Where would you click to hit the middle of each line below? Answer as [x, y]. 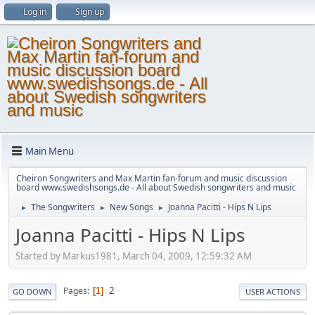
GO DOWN [32, 291]
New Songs [131, 207]
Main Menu [50, 151]
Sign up [90, 12]
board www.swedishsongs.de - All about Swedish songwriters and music [156, 187]
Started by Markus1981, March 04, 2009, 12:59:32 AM [134, 256]
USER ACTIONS [273, 291]
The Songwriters [63, 207]
